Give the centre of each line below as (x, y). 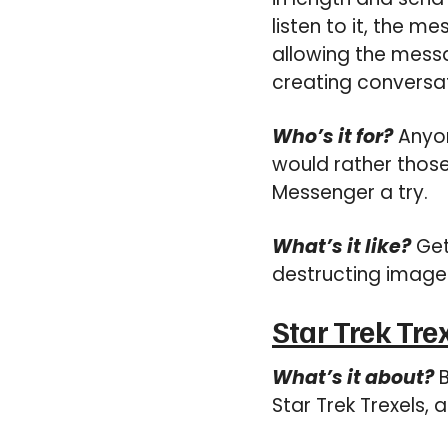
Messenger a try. (350, 192)
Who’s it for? (332, 136)
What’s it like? (341, 246)
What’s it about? (353, 377)
